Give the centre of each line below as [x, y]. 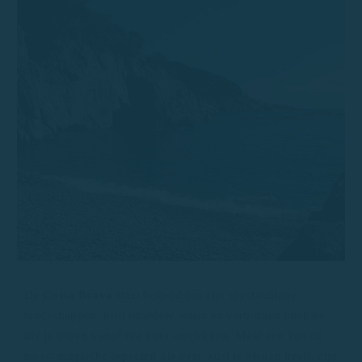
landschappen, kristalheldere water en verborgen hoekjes [175, 315]
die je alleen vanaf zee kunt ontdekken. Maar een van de [174, 335]
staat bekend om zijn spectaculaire [205, 295]
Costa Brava [78, 295]
